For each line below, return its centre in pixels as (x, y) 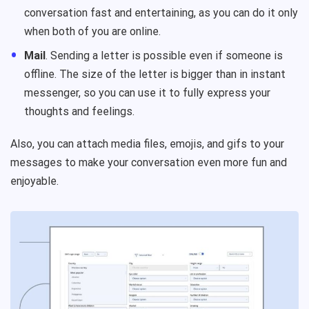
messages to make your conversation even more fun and (149, 162)
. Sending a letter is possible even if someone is (164, 55)
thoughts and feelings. (81, 111)
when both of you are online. (92, 31)
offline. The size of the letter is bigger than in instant (155, 74)
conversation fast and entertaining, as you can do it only (161, 12)
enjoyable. (34, 181)
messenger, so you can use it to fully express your (147, 92)
